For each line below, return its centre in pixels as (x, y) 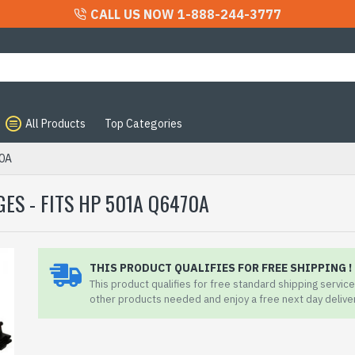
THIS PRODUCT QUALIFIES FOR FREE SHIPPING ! (221, 268)
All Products (55, 123)
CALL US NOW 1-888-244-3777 (186, 14)
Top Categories (143, 123)
